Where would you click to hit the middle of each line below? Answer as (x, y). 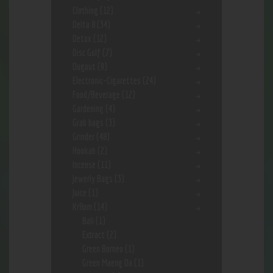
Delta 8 (84, 25)
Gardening (88, 109)
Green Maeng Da (107, 263)
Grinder (83, 137)
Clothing (85, 11)
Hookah (84, 151)
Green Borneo (102, 249)
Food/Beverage (96, 95)
